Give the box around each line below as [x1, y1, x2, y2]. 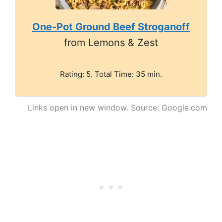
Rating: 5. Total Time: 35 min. [60, 69, 162, 79]
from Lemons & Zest [64, 36, 158, 49]
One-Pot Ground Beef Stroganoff [32, 20, 190, 33]
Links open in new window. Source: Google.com [28, 102, 207, 112]
